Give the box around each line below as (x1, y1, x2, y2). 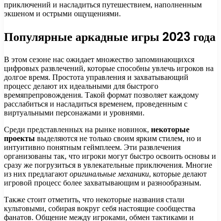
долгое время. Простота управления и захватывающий (4, 73, 188, 81)
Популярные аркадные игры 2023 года (4, 28, 216, 45)
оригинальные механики (70, 169, 149, 178)
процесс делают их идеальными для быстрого (4, 81, 158, 90)
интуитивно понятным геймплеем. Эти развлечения (4, 143, 181, 151)
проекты (4, 134, 35, 143)
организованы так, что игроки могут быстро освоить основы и (4, 151, 216, 160)
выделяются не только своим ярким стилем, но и (35, 134, 201, 143)
